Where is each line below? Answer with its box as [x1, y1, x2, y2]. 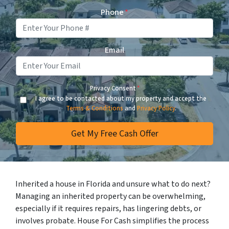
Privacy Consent [89, 84, 136, 93]
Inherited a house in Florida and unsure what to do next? [15, 178, 211, 190]
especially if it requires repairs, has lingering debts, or [15, 203, 201, 214]
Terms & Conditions [65, 104, 123, 113]
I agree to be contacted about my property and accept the [35, 94, 207, 103]
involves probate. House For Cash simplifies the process [15, 215, 209, 226]
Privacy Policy [136, 104, 175, 113]
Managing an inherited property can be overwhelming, [15, 191, 205, 202]
